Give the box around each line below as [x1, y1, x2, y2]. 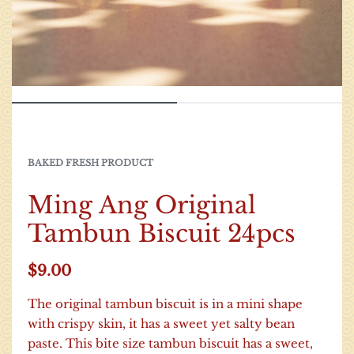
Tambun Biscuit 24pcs [27, 218, 296, 248]
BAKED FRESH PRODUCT [27, 156, 153, 168]
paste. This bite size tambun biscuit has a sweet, [27, 335, 313, 351]
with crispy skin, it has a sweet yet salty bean [27, 315, 295, 331]
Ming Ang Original [27, 190, 256, 220]
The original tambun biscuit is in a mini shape [27, 296, 303, 311]
